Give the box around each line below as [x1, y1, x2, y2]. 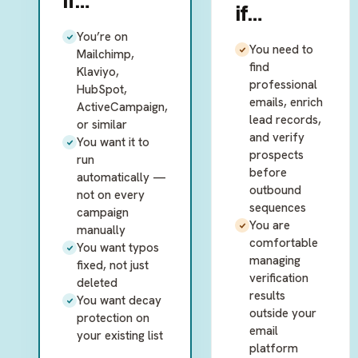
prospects [249, 147, 304, 163]
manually [77, 222, 125, 238]
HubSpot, [77, 82, 127, 97]
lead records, [249, 112, 321, 128]
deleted [77, 275, 117, 291]
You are [249, 217, 290, 233]
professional [249, 77, 317, 93]
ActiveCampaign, [77, 99, 168, 115]
